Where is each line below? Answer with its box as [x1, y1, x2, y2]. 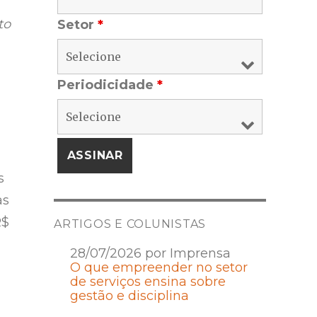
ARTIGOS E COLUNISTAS [54, 217, 206, 231]
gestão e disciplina [69, 288, 189, 304]
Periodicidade [57, 77, 157, 93]
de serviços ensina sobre [69, 274, 226, 290]
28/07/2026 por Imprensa [69, 246, 231, 262]
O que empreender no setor [69, 260, 248, 276]
